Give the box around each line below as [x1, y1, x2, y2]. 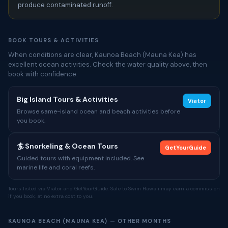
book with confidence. [8, 70, 78, 78]
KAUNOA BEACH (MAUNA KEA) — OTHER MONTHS [8, 217, 171, 224]
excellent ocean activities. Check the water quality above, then [8, 60, 207, 69]
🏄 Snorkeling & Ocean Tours [17, 141, 118, 151]
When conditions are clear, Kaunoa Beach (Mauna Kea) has [8, 50, 196, 59]
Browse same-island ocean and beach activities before [17, 107, 180, 116]
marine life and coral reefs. [17, 163, 95, 172]
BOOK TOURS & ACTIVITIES [8, 37, 99, 44]
